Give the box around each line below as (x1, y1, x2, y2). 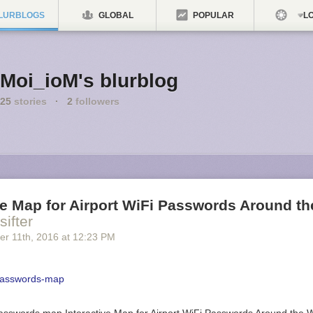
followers (73, 96, 119, 107)
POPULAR (191, 10, 234, 20)
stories (11, 96, 47, 107)
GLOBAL (96, 10, 133, 20)
